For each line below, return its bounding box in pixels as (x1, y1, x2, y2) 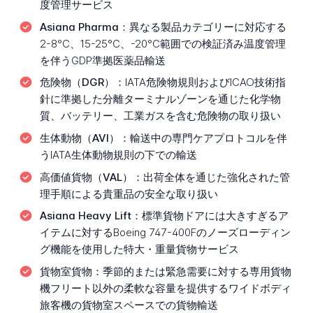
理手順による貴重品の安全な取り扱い (39, 187, 218, 201)
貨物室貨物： (39, 264, 103, 278)
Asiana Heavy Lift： (39, 209, 142, 223)
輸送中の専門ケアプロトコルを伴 (129, 131, 287, 145)
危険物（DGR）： (39, 75, 125, 89)
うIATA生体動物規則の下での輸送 (39, 147, 197, 161)
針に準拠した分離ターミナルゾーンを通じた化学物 (39, 92, 281, 106)
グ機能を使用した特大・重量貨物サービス (39, 242, 239, 256)
